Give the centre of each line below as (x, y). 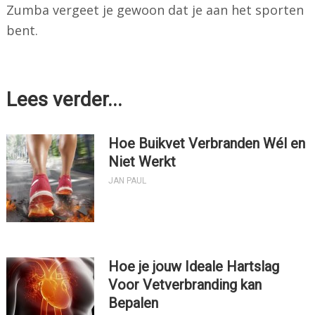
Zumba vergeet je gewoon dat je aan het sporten (155, 10)
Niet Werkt (142, 162)
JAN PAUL (127, 181)
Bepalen (133, 303)
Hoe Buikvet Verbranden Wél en (206, 144)
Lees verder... (64, 100)
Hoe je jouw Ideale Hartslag (193, 267)
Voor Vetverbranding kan (185, 285)
